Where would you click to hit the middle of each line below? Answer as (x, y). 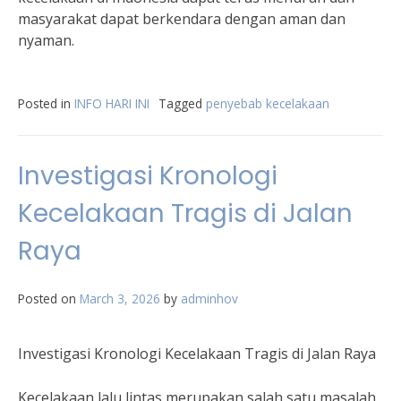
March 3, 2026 (120, 299)
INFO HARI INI (112, 103)
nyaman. (46, 40)
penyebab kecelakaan (268, 103)
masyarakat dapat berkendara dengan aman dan (182, 19)
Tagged (182, 103)
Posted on (49, 299)
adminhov (209, 299)
